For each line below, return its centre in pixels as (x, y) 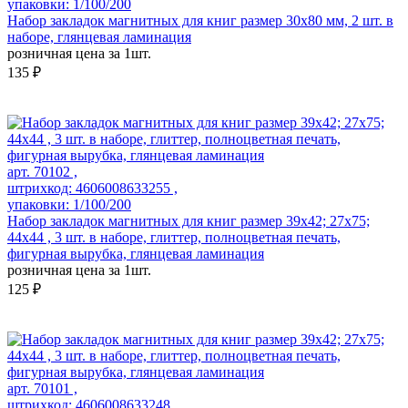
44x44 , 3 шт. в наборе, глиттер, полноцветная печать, (174, 238)
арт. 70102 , (42, 172)
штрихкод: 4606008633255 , (92, 189)
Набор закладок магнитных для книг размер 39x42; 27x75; (189, 221)
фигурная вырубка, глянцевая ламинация (136, 254)
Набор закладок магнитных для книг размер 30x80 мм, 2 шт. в (200, 21)
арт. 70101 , (42, 389)
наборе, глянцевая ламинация (99, 37)
